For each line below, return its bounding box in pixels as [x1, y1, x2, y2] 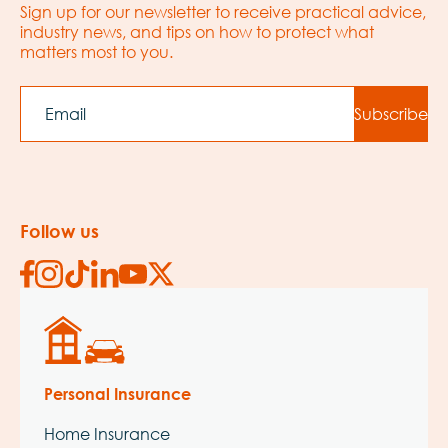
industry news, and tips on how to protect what [20, 20, 374, 42]
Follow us [20, 219, 99, 242]
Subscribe [354, 102, 428, 124]
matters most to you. [20, 40, 173, 62]
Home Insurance [44, 422, 170, 444]
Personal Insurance [44, 383, 191, 403]
